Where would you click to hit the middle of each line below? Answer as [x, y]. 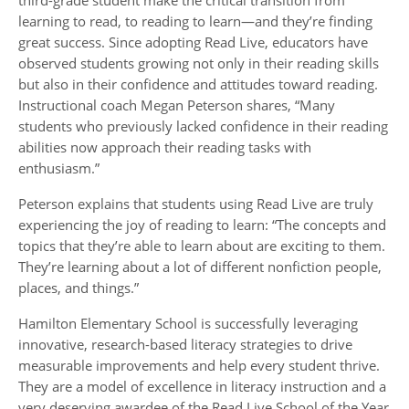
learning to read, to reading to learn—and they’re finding [195, 21]
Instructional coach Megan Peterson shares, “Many [177, 105]
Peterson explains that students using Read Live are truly [196, 204]
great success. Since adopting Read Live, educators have [193, 42]
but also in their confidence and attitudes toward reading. [198, 84]
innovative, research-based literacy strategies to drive [185, 345]
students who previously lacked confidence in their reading [203, 126]
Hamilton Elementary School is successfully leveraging [188, 324]
